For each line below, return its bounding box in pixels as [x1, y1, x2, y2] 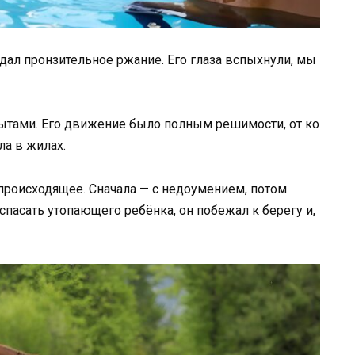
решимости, [216, 116, 289, 132]
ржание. [116, 52, 167, 68]
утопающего [48, 202, 124, 218]
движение [64, 116, 129, 132]
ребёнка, [124, 202, 179, 218]
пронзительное [24, 52, 116, 68]
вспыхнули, [225, 52, 296, 68]
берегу [262, 202, 306, 218]
